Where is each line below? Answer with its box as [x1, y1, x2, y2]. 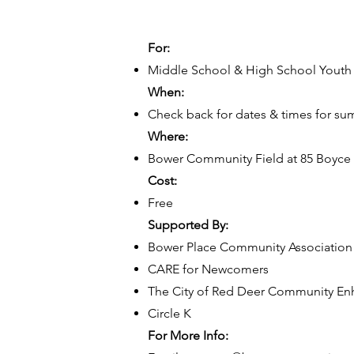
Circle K [148, 306, 191, 321]
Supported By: [148, 217, 232, 232]
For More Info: [148, 328, 228, 343]
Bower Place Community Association [148, 239, 352, 254]
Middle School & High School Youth [148, 62, 352, 77]
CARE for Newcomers [148, 262, 269, 277]
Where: [148, 129, 188, 144]
